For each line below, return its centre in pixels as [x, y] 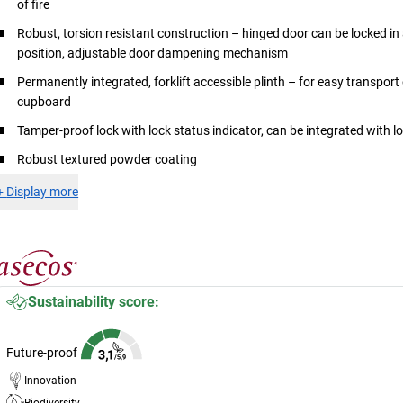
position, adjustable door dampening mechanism [153, 53]
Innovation [51, 380]
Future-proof [42, 352]
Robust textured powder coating [107, 159]
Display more [43, 191]
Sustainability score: [94, 301]
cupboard [45, 101]
